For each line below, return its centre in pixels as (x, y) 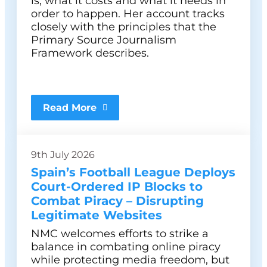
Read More (70, 108)
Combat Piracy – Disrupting (117, 201)
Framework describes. (90, 53)
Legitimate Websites (97, 215)
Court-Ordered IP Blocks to (117, 187)
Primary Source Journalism (104, 40)
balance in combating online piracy (126, 247)
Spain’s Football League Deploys (133, 172)
